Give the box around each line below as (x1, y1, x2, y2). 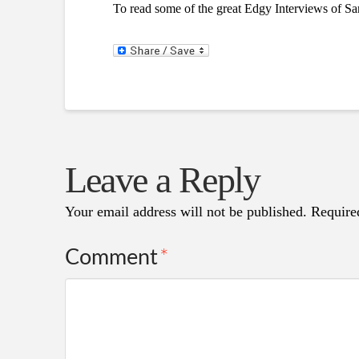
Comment (64, 246, 163, 268)
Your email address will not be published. (64, 204, 307, 220)
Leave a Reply (64, 159, 260, 201)
